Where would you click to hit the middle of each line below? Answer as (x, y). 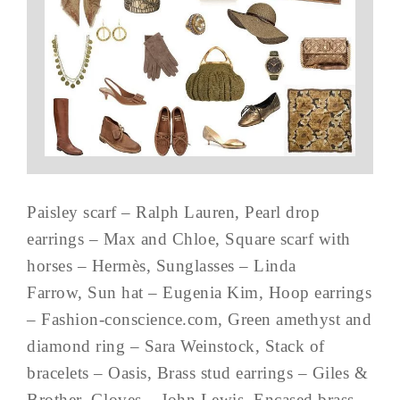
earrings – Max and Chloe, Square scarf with (189, 239)
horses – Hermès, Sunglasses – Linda (162, 266)
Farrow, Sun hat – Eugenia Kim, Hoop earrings (199, 292)
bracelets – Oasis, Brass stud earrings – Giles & (197, 373)
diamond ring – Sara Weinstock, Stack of (176, 346)
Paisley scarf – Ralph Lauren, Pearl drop (173, 212)
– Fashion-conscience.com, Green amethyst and (199, 319)
